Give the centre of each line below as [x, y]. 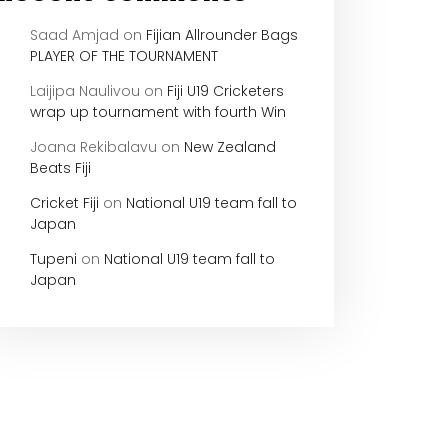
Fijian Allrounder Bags [222, 35]
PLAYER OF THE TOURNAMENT [124, 56]
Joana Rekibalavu [93, 147]
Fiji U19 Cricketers [225, 91]
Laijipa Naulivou [85, 91]
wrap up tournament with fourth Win [158, 112]
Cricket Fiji [64, 203]
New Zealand [230, 147]
